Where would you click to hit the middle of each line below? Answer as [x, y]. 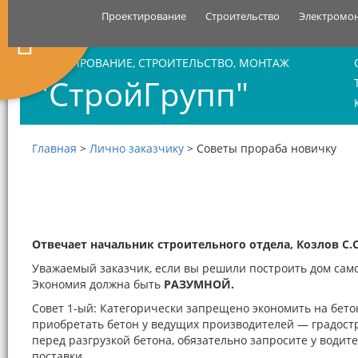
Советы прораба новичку [267, 148]
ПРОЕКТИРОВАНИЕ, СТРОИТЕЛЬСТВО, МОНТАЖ [159, 63]
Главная [54, 148]
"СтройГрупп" [138, 94]
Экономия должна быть [98, 284]
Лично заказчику [137, 148]
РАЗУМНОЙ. [199, 284]
